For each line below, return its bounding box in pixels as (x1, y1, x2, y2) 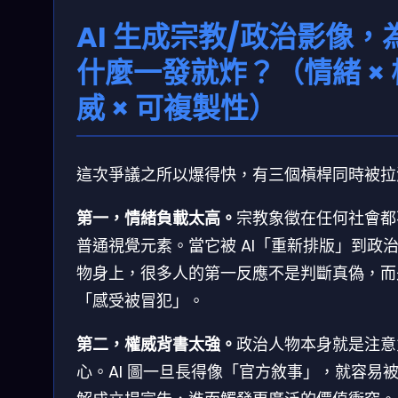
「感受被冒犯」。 (76, 289, 204, 312)
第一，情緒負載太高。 (76, 206, 236, 229)
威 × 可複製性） (76, 88, 277, 129)
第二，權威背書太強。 (76, 332, 236, 355)
